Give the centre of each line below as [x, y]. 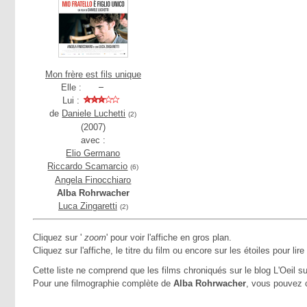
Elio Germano [93, 153]
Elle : [71, 87]
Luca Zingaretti [87, 206]
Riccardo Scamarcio [88, 166]
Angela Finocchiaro [93, 180]
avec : [93, 140]
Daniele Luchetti [94, 113]
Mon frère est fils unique [93, 74]
